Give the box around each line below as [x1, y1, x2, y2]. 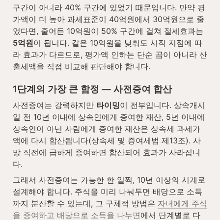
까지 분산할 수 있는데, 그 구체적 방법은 [13, 198, 158, 209]
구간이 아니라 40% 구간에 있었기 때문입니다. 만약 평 [13, 2, 205, 13]
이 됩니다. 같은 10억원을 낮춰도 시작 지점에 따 [33, 38, 202, 48]
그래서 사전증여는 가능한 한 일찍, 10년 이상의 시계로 [13, 175, 205, 185]
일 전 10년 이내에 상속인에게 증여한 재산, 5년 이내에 [13, 112, 205, 122]
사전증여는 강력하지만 [13, 100, 96, 110]
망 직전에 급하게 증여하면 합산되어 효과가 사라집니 [13, 147, 200, 158]
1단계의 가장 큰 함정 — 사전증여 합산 [13, 83, 172, 95]
